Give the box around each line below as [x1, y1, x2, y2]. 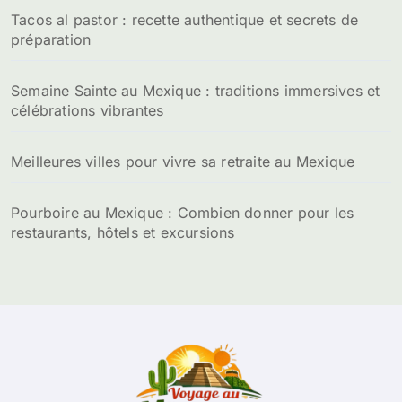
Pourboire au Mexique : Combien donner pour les [11, 204, 354, 223]
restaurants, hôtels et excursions [11, 223, 235, 242]
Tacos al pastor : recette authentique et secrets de [11, 11, 359, 30]
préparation [11, 31, 92, 49]
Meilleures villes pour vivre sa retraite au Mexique [11, 153, 355, 171]
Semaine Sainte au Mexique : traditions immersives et [11, 82, 380, 100]
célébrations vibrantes [11, 101, 164, 120]
